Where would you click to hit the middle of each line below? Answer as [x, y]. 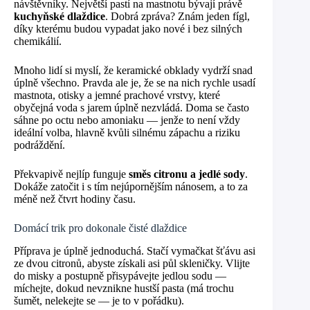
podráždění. [39, 145]
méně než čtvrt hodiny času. [75, 199]
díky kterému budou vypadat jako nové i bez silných [128, 29]
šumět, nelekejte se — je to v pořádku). [99, 301]
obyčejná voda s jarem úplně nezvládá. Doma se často [131, 108]
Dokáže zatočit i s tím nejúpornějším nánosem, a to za [131, 187]
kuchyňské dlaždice [60, 17]
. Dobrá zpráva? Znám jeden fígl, [177, 17]
